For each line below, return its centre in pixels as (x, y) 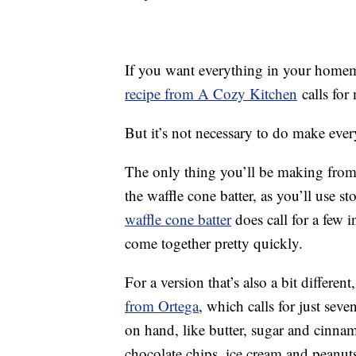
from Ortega (162, 306)
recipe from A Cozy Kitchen (211, 94)
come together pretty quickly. (214, 243)
